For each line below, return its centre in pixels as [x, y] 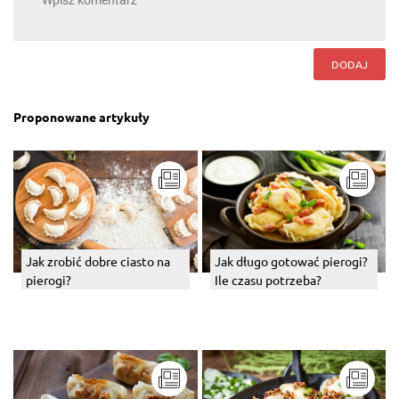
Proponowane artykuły [81, 116]
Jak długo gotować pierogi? [291, 261]
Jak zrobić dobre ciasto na [98, 261]
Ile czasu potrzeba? [268, 280]
